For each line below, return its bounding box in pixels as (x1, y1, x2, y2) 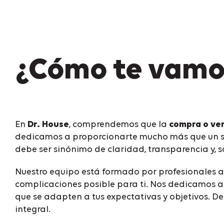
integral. (15, 204, 50, 214)
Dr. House (27, 119, 69, 129)
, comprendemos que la (69, 119, 169, 129)
